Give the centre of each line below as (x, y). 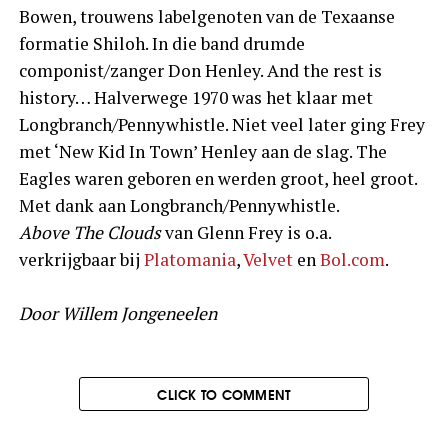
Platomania (189, 259)
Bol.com (352, 259)
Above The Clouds (89, 232)
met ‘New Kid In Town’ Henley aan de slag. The (202, 151)
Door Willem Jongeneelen (117, 313)
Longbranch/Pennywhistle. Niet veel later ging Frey (221, 124)
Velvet (267, 259)
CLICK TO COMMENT (224, 393)
